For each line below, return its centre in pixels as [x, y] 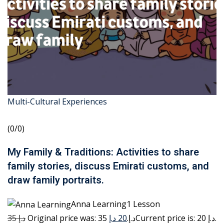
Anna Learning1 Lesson [115, 204]
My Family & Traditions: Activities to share [103, 152]
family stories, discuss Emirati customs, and [108, 166]
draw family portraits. [56, 180]
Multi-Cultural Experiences [57, 102]
